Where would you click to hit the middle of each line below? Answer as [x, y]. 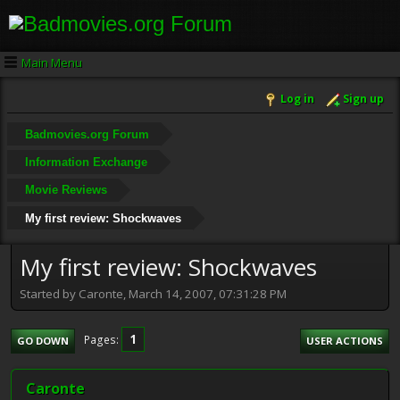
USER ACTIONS [345, 340]
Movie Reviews [66, 190]
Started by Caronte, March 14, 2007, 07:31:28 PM [153, 293]
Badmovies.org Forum [87, 134]
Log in [297, 99]
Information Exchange [86, 162]
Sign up [363, 99]
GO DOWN [43, 340]
